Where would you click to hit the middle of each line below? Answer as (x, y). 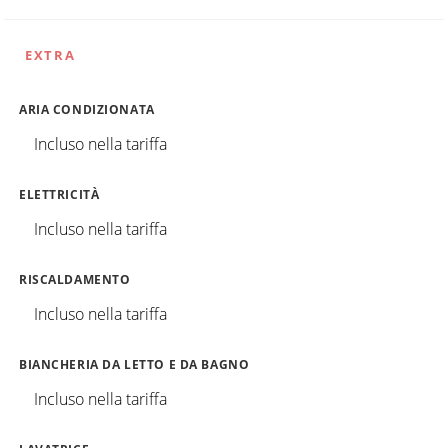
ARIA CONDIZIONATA (87, 109)
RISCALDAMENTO (75, 279)
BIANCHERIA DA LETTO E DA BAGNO (134, 364)
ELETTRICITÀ (59, 194)
